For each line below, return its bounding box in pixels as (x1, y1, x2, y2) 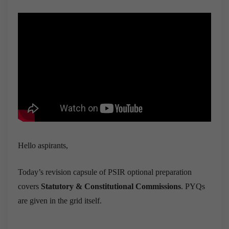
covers (18, 181, 41, 191)
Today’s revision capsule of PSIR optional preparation (18, 167, 192, 176)
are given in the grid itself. (18, 196, 102, 205)
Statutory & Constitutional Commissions (41, 181, 181, 191)
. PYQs (181, 181, 205, 191)
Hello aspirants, (18, 141, 68, 150)
